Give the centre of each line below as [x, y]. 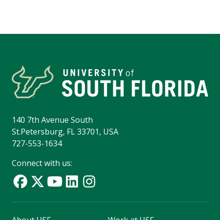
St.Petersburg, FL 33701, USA [65, 132]
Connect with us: [42, 163]
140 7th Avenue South [52, 120]
